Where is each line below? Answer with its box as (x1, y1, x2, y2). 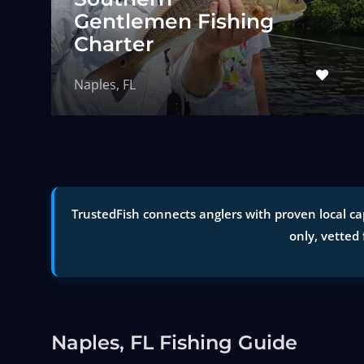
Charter (73, 31, 154, 56)
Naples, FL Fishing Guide (50, 330, 297, 354)
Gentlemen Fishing (73, 8, 274, 33)
